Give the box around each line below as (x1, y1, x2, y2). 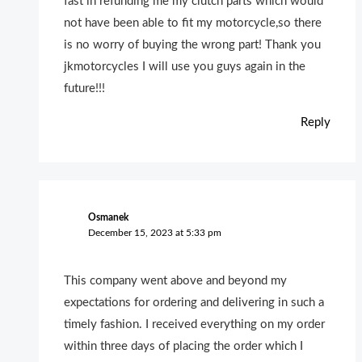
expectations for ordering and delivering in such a (64, 297, 325, 309)
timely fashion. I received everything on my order (64, 318, 326, 331)
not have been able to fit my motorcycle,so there (64, 17, 322, 30)
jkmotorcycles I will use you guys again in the (64, 61, 306, 74)
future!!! (64, 82, 106, 95)
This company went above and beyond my (64, 275, 288, 288)
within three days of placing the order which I (64, 340, 304, 353)
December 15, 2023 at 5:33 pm (87, 227, 221, 238)
